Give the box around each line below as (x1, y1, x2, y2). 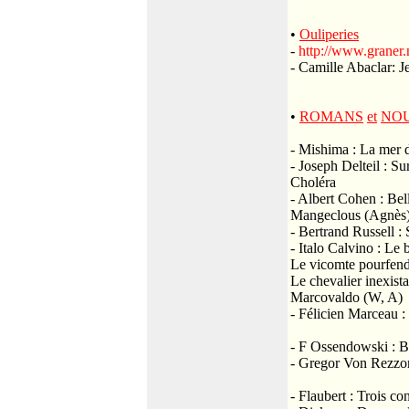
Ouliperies (299, 26, 359, 42)
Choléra (290, 174, 336, 190)
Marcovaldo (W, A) (290, 289, 403, 305)
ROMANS (299, 109, 363, 124)
